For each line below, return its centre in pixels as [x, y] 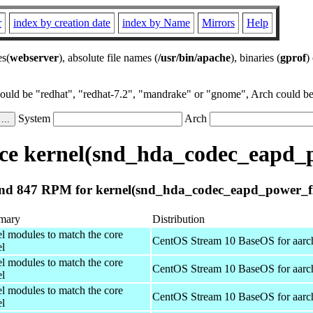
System [34, 118]
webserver [34, 58]
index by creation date [62, 23]
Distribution [179, 219]
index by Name [156, 23]
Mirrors [218, 23]
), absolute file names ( [108, 58]
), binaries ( [255, 58]
